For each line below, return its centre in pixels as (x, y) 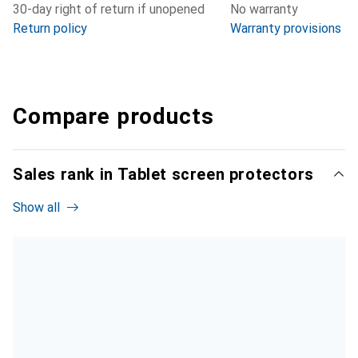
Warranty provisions (286, 29)
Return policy (50, 29)
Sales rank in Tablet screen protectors (163, 175)
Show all (36, 208)
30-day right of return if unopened (109, 10)
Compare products (113, 117)
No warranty (264, 10)
